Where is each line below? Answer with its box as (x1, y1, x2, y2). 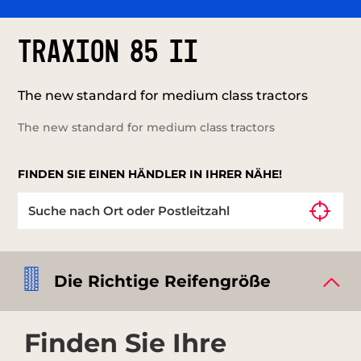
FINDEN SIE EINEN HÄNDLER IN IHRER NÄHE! (18, 166, 283, 181)
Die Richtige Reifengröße (54, 271, 271, 291)
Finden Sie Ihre (24, 326, 226, 359)
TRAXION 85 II (18, 36, 199, 69)
